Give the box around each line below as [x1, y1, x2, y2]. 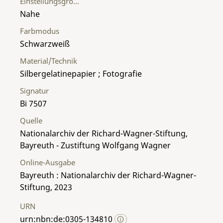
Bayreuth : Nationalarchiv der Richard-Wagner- [20, 169, 196, 181]
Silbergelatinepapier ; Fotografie [20, 68, 142, 79]
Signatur [20, 85, 49, 96]
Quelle [20, 115, 42, 125]
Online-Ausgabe [20, 157, 75, 167]
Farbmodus [20, 25, 59, 36]
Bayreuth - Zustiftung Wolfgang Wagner [20, 139, 171, 151]
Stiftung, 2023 [20, 181, 72, 193]
